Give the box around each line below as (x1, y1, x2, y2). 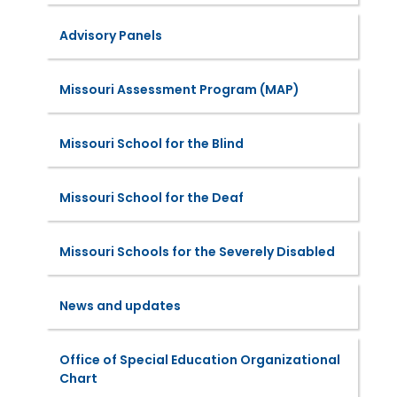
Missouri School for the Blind (58, 135, 244, 152)
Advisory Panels (58, 27, 162, 44)
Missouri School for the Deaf (58, 189, 244, 206)
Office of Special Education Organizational (58, 351, 340, 369)
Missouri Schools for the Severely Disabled (58, 243, 335, 261)
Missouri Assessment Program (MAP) (58, 81, 300, 98)
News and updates (58, 297, 181, 315)
